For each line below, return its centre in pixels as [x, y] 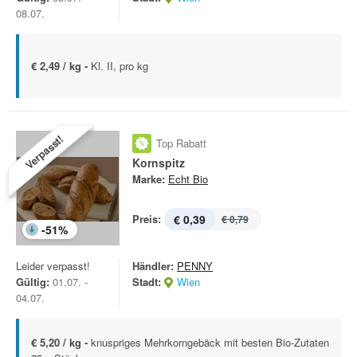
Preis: [147, 219]
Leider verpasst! [53, 266]
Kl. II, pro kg [120, 66]
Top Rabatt [181, 143]
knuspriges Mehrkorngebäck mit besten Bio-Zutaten [210, 342]
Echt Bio [188, 179]
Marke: [149, 179]
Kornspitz [159, 163]
